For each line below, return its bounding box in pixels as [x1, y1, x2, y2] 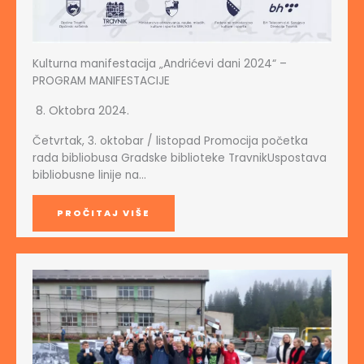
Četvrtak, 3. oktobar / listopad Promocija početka [32, 133, 308, 149]
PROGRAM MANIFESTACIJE [32, 73, 170, 89]
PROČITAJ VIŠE [57, 207, 150, 220]
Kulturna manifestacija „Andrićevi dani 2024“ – [32, 56, 287, 72]
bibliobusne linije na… [32, 167, 146, 184]
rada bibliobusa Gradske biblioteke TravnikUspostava [32, 150, 327, 167]
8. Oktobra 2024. [36, 102, 129, 119]
